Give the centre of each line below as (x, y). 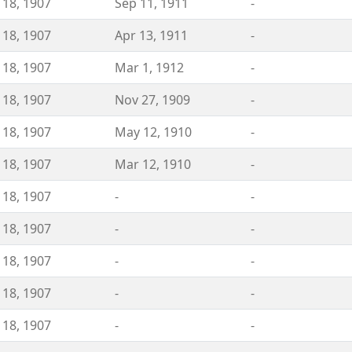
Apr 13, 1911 (151, 35)
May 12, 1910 (153, 132)
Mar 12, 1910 (153, 164)
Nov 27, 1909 (152, 100)
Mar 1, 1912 (149, 68)
